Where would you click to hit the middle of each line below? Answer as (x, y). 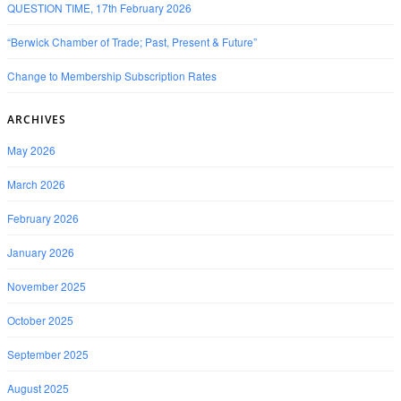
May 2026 (31, 150)
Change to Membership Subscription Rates (112, 76)
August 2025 (38, 388)
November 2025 (47, 286)
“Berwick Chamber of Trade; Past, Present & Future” (132, 42)
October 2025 (40, 320)
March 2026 (36, 184)
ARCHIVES (37, 120)
